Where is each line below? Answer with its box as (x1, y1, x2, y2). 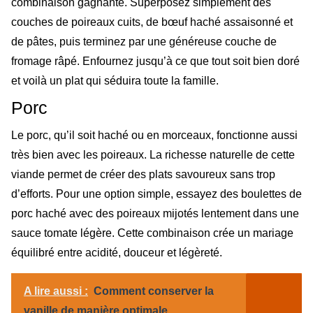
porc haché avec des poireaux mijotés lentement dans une (11, 208, 299, 220)
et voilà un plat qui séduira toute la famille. (11, 74, 219, 87)
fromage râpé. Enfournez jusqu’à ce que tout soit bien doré (11, 54, 300, 67)
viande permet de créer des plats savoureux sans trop (11, 168, 275, 181)
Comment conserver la (94, 284, 214, 297)
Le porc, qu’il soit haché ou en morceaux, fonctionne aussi (11, 129, 298, 142)
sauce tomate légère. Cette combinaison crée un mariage (11, 227, 293, 240)
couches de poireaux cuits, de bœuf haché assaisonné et (11, 15, 293, 28)
